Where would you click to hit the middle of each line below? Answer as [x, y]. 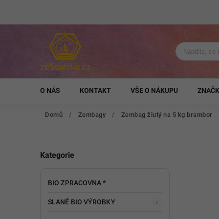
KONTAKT [95, 90]
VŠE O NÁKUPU [154, 90]
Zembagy [92, 115]
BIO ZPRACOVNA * [77, 183]
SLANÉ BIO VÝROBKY [82, 202]
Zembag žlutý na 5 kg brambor [167, 115]
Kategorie [57, 155]
